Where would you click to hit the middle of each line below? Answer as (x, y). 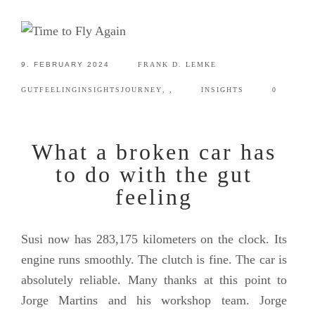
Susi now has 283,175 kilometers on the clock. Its (154, 239)
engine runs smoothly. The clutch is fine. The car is (154, 260)
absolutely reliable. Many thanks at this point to (154, 280)
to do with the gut (154, 175)
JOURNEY (142, 90)
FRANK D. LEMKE (177, 65)
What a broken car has (154, 152)
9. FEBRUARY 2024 (65, 65)
